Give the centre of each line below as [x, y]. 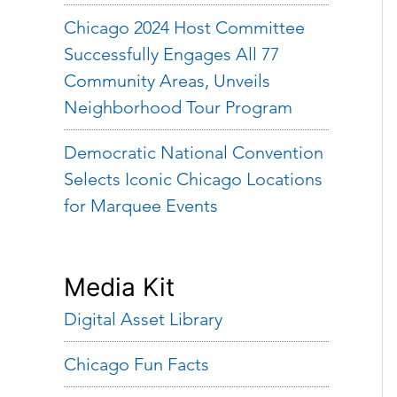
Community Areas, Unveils [167, 81]
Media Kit [119, 287]
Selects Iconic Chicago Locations [193, 179]
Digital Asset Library [143, 319]
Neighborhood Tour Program [178, 107]
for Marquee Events [141, 206]
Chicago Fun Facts [136, 364]
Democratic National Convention [194, 152]
